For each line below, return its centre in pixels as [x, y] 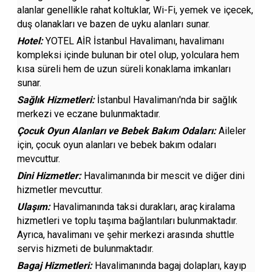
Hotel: [32, 41]
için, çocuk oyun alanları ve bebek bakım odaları [117, 145]
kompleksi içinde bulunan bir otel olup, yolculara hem [128, 55]
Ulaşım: [34, 207]
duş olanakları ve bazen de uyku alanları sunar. [114, 24]
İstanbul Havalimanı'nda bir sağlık [168, 100]
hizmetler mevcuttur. [60, 190]
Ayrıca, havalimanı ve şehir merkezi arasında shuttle [126, 235]
